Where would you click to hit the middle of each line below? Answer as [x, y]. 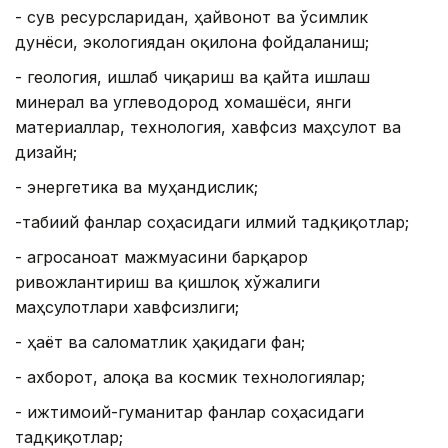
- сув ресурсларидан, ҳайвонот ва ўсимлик [191, 17]
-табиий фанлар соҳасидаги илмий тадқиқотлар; [212, 222]
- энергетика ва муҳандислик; [136, 187]
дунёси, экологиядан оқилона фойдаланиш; [192, 42]
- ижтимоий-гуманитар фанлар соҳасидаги [189, 412]
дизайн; [46, 152]
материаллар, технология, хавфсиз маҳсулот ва [208, 127]
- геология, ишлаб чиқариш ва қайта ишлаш [192, 77]
